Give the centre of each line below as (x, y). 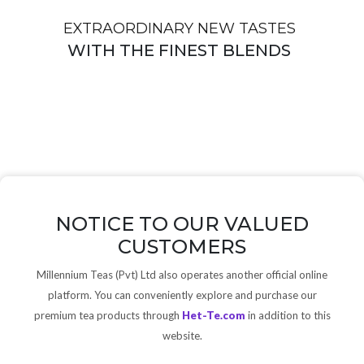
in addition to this (288, 315)
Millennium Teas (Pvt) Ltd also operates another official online (182, 275)
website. (182, 336)
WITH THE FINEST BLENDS (180, 51)
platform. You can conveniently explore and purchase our (182, 295)
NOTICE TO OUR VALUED (182, 224)
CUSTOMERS (182, 247)
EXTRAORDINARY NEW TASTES (179, 29)
